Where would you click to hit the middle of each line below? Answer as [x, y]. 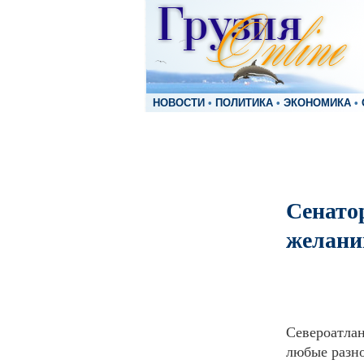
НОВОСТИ [179, 103]
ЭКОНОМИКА [317, 103]
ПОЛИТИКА [244, 103]
